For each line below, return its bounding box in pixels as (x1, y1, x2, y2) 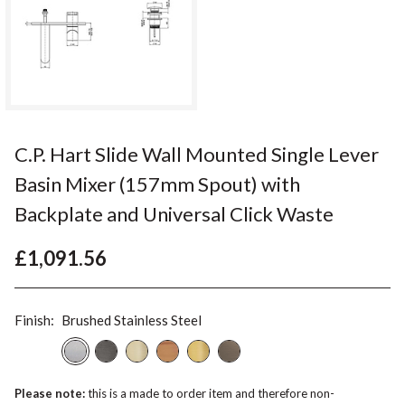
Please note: (14, 385, 85, 400)
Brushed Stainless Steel (61, 311, 202, 328)
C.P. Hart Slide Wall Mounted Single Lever (14, 141, 379, 166)
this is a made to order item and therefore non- (85, 385, 334, 400)
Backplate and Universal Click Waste (14, 201, 334, 226)
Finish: (14, 311, 54, 328)
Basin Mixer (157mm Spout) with (14, 171, 300, 196)
